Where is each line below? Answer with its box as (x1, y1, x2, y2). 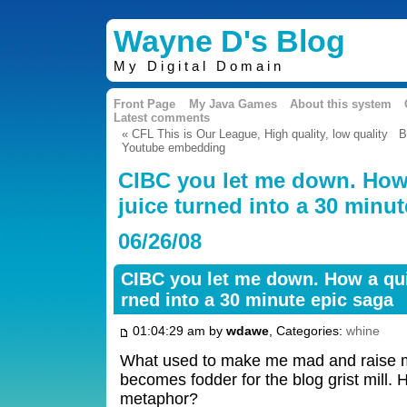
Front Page (114, 97, 176, 112)
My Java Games (188, 97, 277, 112)
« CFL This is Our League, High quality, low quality (122, 127, 389, 142)
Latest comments (114, 111, 211, 125)
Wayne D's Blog (114, 25, 346, 59)
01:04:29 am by (128, 323, 226, 339)
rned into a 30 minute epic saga (121, 290, 394, 311)
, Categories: (268, 323, 346, 339)
